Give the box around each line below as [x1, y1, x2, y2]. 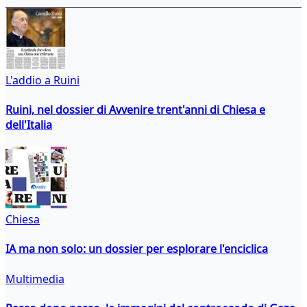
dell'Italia [5, 116, 52, 132]
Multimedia [5, 271, 64, 286]
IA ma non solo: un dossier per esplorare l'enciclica [5, 241, 268, 257]
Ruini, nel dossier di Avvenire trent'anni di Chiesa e [5, 101, 265, 117]
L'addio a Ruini [5, 72, 79, 88]
